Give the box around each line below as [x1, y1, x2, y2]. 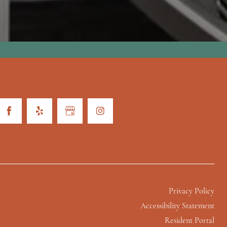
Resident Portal [164, 217, 214, 225]
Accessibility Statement [140, 202, 214, 211]
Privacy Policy [168, 187, 214, 196]
